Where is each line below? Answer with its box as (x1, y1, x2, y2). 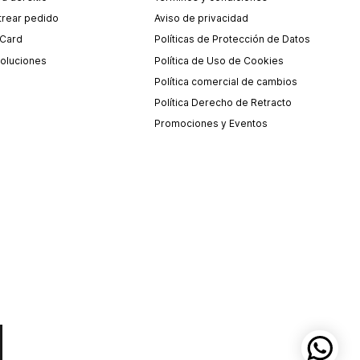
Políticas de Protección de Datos (154, 33, 311, 46)
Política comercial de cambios (154, 75, 298, 88)
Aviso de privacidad (154, 12, 249, 25)
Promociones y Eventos (154, 117, 268, 129)
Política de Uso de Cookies (154, 54, 284, 67)
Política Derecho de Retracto (154, 96, 292, 108)
